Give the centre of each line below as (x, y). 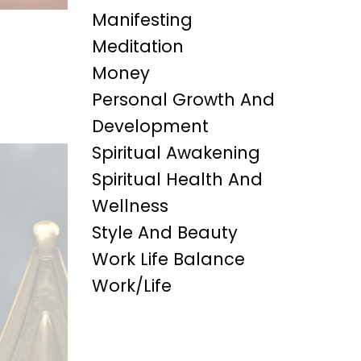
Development (150, 126)
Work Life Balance (168, 259)
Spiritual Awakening (176, 153)
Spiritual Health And (177, 179)
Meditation (137, 46)
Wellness (130, 206)
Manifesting (142, 20)
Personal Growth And (183, 100)
